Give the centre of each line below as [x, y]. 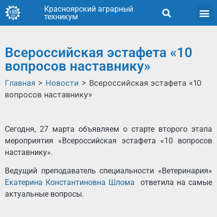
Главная [20, 83]
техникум [61, 16]
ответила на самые [173, 183]
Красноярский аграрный [89, 9]
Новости [62, 83]
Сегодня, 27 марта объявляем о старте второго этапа [108, 129]
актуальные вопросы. [44, 194]
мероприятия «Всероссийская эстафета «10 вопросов [108, 141]
